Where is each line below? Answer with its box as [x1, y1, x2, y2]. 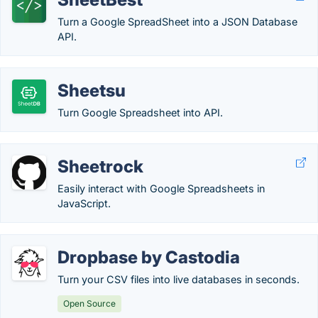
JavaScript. [57, 197, 111, 209]
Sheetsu [57, 80, 126, 101]
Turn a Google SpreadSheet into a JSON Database [57, 16, 297, 28]
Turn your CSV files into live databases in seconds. [57, 273, 300, 285]
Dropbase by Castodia [57, 247, 240, 268]
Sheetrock [57, 156, 143, 177]
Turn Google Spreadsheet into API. [57, 106, 223, 119]
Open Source [63, 298, 116, 309]
